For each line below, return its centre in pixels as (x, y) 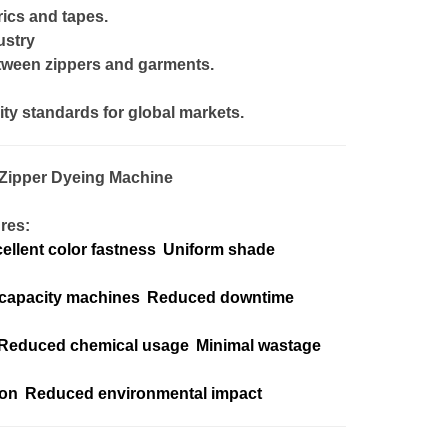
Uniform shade (219, 249)
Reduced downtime (220, 297)
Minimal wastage (258, 345)
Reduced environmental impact (143, 393)
